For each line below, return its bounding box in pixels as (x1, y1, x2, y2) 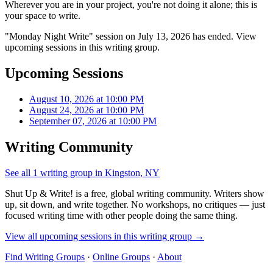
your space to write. (5, 10, 80, 21)
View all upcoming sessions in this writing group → (5, 230, 204, 241)
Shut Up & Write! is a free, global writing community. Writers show (5, 188, 264, 199)
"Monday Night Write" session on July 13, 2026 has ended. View (5, 30, 257, 41)
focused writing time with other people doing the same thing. (5, 210, 238, 221)
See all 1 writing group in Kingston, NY (5, 167, 160, 178)
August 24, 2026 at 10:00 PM (29, 104, 144, 115)
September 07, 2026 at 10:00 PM (29, 115, 157, 126)
